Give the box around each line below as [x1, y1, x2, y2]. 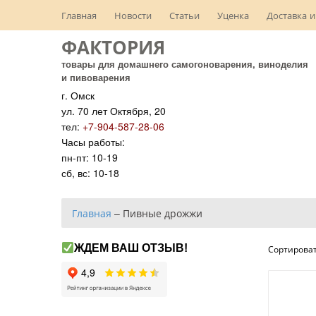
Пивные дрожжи [123, 206, 202, 220]
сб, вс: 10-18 [61, 166, 119, 180]
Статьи [169, 8, 200, 22]
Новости [114, 8, 152, 22]
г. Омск [61, 88, 95, 102]
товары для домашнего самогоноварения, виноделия [61, 57, 308, 71]
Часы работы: [61, 135, 125, 149]
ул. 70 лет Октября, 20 [61, 104, 166, 118]
